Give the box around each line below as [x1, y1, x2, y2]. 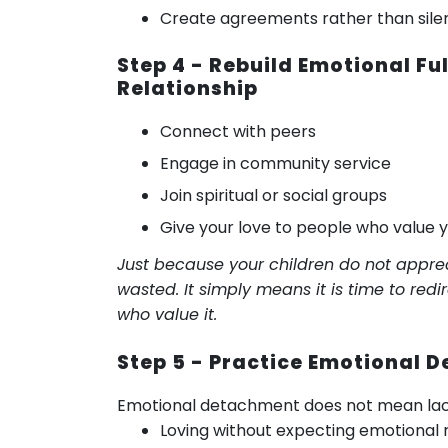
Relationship [117, 74, 258, 102]
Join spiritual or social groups [160, 184, 388, 208]
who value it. [117, 303, 217, 327]
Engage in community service [160, 152, 392, 176]
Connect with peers [160, 119, 317, 143]
